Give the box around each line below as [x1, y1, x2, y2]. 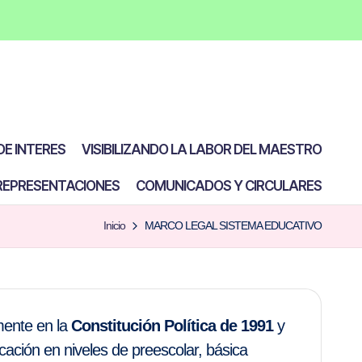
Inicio [103, 219, 125, 232]
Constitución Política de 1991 [70, 317, 273, 335]
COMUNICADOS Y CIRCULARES [136, 178, 322, 194]
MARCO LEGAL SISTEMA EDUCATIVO [145, 219, 322, 232]
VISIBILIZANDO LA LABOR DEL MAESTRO [82, 141, 322, 158]
